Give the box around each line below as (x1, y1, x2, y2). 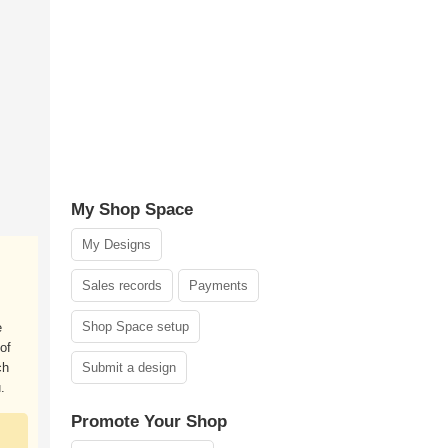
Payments (189, 278, 248, 293)
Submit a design (82, 360, 176, 375)
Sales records (82, 278, 162, 293)
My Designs (82, 237, 151, 252)
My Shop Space (71, 200, 193, 219)
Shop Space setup (82, 319, 189, 334)
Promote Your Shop (71, 412, 227, 431)
